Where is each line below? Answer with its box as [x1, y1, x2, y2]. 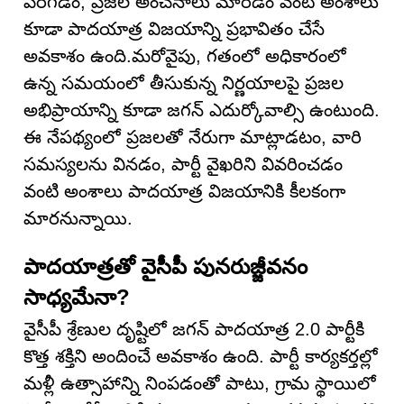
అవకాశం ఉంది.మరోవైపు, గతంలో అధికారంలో [23, 46, 346, 66]
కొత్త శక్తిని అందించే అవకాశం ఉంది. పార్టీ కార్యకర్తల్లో [23, 346, 378, 366]
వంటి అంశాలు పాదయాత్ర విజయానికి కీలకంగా [23, 181, 345, 201]
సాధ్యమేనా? [23, 285, 130, 309]
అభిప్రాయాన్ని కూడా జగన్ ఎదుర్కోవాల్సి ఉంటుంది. [23, 100, 380, 120]
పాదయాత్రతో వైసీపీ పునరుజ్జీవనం [23, 254, 308, 279]
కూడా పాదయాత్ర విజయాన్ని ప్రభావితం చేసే [23, 19, 325, 39]
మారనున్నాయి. [23, 208, 133, 228]
